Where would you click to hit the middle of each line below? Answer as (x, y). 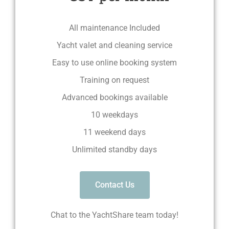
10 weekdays (114, 114)
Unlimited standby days (114, 149)
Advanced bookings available (114, 97)
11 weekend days (114, 132)
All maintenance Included (114, 28)
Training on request (114, 80)
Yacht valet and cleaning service (114, 45)
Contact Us (114, 185)
